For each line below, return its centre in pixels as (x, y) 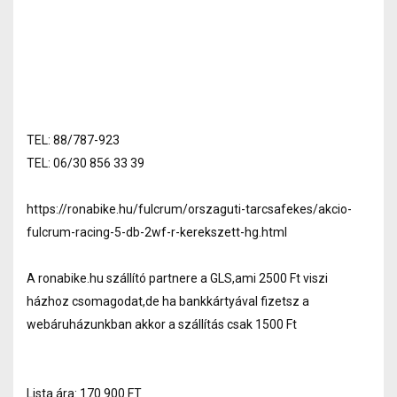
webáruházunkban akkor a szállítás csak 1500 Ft (162, 324)
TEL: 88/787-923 (73, 140)
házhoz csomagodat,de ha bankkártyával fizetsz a (168, 301)
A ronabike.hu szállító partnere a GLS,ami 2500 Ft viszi (177, 278)
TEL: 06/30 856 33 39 (86, 163)
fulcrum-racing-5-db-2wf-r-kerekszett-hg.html (157, 232)
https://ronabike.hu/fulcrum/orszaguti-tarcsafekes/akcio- (189, 209)
